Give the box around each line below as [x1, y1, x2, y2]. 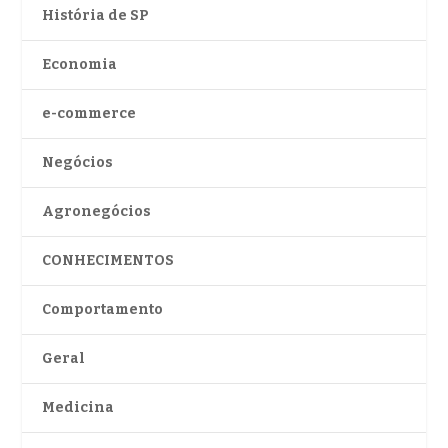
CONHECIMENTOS [42, 251, 175, 269]
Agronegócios [42, 202, 152, 220]
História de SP [42, 6, 150, 24]
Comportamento [42, 300, 164, 318]
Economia [42, 55, 118, 73]
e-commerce [42, 104, 137, 122]
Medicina [42, 398, 115, 416]
